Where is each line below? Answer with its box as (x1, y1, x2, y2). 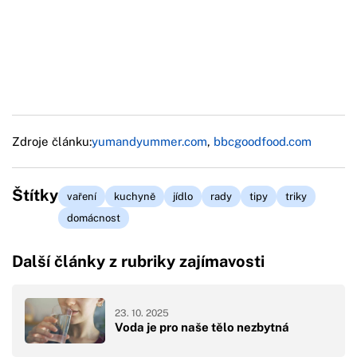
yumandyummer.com (92, 134, 207, 148)
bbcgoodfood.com (214, 134, 312, 148)
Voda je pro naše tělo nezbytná (115, 320, 289, 335)
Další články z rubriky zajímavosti (12, 251, 265, 271)
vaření (67, 190, 96, 202)
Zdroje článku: (12, 134, 92, 148)
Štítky (12, 185, 58, 205)
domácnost (67, 211, 120, 224)
